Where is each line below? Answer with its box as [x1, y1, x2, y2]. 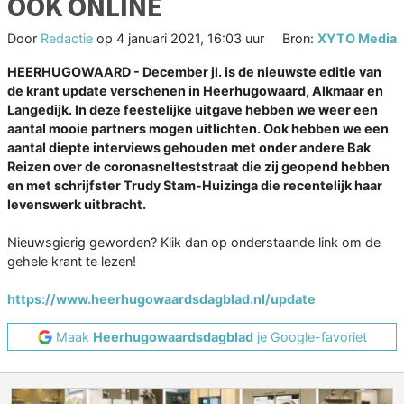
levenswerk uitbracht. [7, 197, 146, 213]
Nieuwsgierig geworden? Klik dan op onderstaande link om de [7, 234, 381, 251]
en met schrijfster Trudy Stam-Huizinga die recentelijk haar [7, 178, 382, 194]
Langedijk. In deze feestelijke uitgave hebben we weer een [7, 102, 378, 118]
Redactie [41, 31, 93, 47]
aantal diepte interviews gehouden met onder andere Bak [7, 140, 371, 156]
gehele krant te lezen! [7, 253, 136, 270]
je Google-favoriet [252, 329, 367, 345]
